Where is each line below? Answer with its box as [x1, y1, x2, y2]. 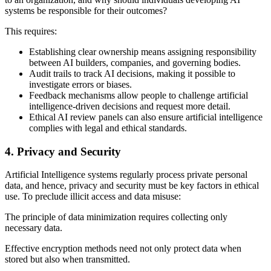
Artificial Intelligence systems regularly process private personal [5, 169, 247, 180]
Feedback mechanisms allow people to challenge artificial [29, 90, 248, 100]
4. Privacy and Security [5, 145, 121, 158]
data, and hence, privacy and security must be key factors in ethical [5, 180, 259, 191]
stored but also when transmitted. [5, 254, 130, 265]
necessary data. [5, 223, 62, 233]
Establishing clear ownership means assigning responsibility [29, 46, 256, 57]
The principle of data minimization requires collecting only [5, 212, 227, 223]
